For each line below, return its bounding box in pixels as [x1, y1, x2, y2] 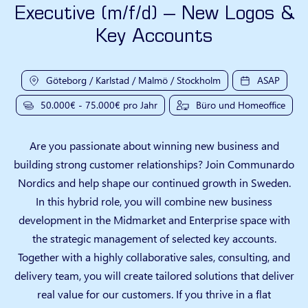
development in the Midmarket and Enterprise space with [18, 212, 290, 227]
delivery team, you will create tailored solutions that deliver [14, 267, 294, 283]
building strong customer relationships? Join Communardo [14, 156, 294, 171]
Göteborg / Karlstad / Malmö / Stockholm [45, 73, 221, 87]
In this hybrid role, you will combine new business [36, 193, 272, 208]
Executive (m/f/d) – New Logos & [14, 5, 294, 24]
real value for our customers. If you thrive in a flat [37, 286, 271, 301]
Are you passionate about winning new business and [29, 137, 279, 153]
